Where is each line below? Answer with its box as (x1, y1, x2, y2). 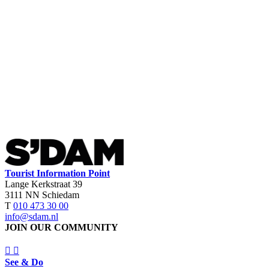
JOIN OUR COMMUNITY (5, 222, 118, 232)
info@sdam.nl (5, 211, 58, 222)
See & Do (5, 256, 43, 267)
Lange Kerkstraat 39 (5, 178, 82, 189)
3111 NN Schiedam (5, 189, 79, 200)
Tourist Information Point (5, 168, 110, 178)
